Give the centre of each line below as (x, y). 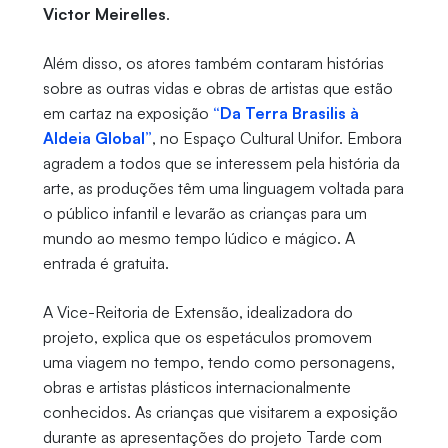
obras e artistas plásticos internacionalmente (196, 387)
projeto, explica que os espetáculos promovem (207, 337)
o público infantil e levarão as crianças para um (204, 213)
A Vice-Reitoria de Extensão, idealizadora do (197, 312)
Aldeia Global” (97, 138)
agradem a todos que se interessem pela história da (221, 163)
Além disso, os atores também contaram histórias (213, 63)
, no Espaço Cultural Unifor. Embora (276, 138)
